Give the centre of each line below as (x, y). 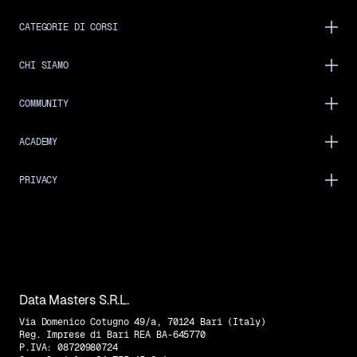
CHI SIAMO (44, 66)
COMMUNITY (44, 104)
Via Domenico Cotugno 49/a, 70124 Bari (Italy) (143, 322)
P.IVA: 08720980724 (69, 348)
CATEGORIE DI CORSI (69, 27)
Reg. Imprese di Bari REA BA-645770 (112, 335)
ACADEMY (39, 142)
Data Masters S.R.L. (74, 300)
